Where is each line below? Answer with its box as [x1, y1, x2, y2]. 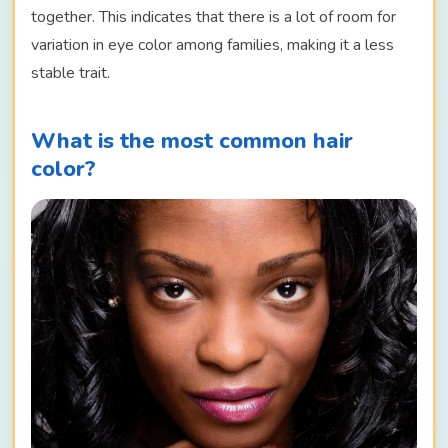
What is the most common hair [31, 125, 353, 156]
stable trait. [31, 61, 110, 84]
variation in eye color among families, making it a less [31, 33, 394, 56]
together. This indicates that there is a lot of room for [31, 5, 396, 28]
